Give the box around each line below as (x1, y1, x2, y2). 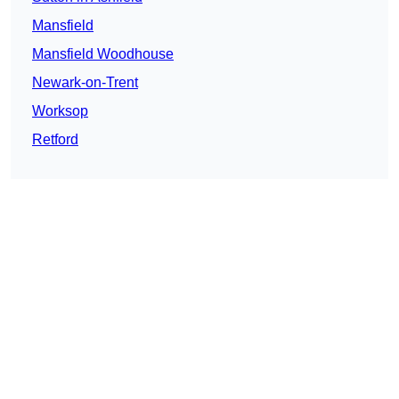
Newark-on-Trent (32, 75, 138, 91)
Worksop (32, 103, 88, 119)
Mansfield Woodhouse (32, 46, 174, 62)
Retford (32, 132, 78, 148)
